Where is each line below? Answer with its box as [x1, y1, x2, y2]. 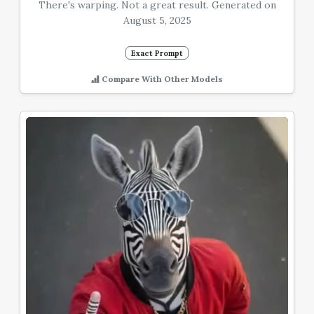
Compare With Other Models [100, 74, 223, 85]
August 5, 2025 [123, 13, 191, 27]
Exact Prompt [131, 48, 183, 58]
